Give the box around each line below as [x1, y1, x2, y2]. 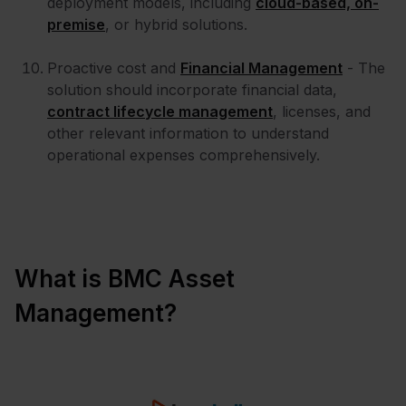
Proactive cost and [47, 59, 180, 78]
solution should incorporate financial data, [47, 81, 337, 100]
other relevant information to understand [47, 124, 329, 143]
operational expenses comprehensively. [47, 146, 320, 165]
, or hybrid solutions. [105, 15, 247, 34]
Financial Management [180, 59, 343, 78]
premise [47, 15, 105, 34]
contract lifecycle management [47, 102, 273, 121]
